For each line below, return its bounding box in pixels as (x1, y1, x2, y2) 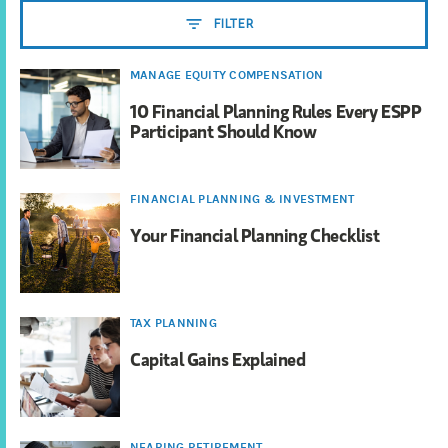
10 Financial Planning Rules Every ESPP (130, 99, 422, 124)
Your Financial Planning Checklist (130, 223, 380, 248)
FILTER (213, 15, 255, 32)
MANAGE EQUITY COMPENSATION (130, 68, 324, 83)
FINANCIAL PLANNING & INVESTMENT (130, 192, 355, 207)
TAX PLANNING (130, 316, 217, 331)
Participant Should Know (130, 119, 317, 144)
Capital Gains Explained (130, 347, 306, 372)
